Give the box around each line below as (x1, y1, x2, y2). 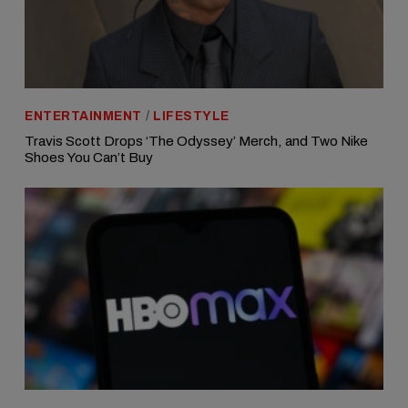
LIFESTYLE (153, 109, 229, 124)
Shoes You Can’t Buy (25, 149, 153, 166)
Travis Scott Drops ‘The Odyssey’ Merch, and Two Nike (25, 133, 368, 149)
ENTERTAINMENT (25, 109, 142, 124)
